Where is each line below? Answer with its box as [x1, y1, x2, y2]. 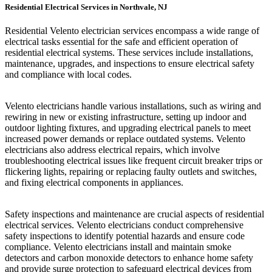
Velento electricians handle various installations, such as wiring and [5, 101, 261, 112]
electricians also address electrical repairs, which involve [5, 144, 220, 155]
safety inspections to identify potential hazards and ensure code [5, 231, 245, 242]
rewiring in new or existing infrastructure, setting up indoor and [5, 112, 246, 123]
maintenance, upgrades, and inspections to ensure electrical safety [5, 58, 254, 69]
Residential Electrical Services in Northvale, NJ [5, 2, 168, 12]
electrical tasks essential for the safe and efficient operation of [5, 36, 238, 47]
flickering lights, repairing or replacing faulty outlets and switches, [5, 166, 257, 177]
